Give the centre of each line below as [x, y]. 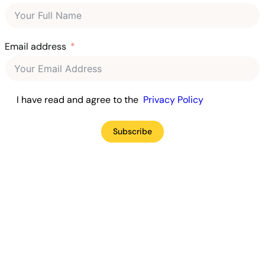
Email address [35, 46]
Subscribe [132, 131]
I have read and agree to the [80, 99]
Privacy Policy [173, 99]
